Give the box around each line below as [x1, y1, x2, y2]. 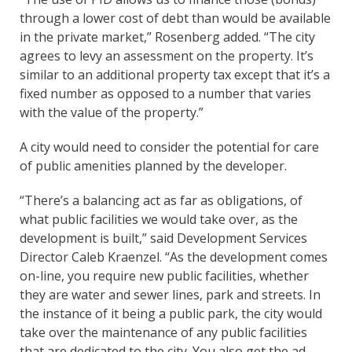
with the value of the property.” [20, 104, 203, 122]
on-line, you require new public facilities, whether [20, 267, 309, 285]
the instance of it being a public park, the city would [20, 305, 322, 323]
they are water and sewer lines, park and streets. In [20, 286, 321, 304]
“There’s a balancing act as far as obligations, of [20, 192, 302, 210]
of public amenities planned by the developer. [20, 157, 287, 175]
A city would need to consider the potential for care [20, 138, 319, 156]
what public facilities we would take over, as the [20, 211, 298, 229]
